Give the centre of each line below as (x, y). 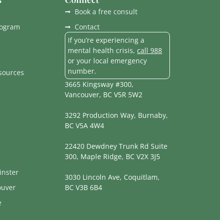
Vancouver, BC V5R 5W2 (104, 95)
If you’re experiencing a (106, 40)
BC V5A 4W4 (85, 126)
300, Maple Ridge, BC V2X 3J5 (113, 157)
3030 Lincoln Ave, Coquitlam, (112, 177)
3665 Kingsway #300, (99, 84)
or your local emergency (108, 61)
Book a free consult (106, 12)
